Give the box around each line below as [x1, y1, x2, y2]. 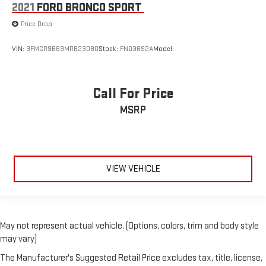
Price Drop [21, 19, 52, 28]
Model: [153, 45, 174, 54]
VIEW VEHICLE [106, 163, 160, 175]
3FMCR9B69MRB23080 [26, 45, 99, 54]
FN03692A [120, 45, 153, 54]
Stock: [99, 45, 120, 54]
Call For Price [92, 85, 174, 103]
